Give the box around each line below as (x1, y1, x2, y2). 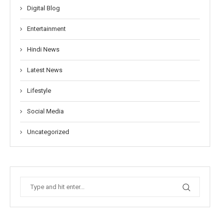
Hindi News (27, 46, 59, 53)
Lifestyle (27, 87, 51, 94)
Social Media (27, 108, 64, 115)
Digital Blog (27, 4, 60, 12)
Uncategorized (27, 128, 69, 136)
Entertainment (27, 25, 66, 32)
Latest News (27, 66, 62, 74)
